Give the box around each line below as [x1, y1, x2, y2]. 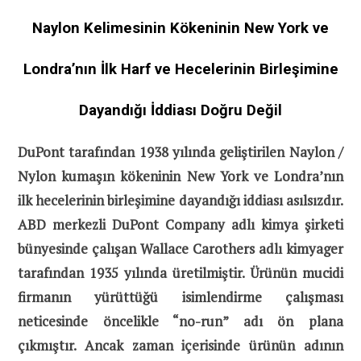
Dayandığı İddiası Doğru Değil [79, 101, 282, 119]
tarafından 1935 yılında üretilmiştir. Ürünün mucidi [18, 263, 343, 282]
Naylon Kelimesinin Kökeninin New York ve [32, 19, 329, 37]
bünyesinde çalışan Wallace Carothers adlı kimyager [18, 239, 343, 258]
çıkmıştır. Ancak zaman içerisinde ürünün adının [18, 335, 343, 355]
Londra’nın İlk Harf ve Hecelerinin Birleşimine [23, 60, 338, 78]
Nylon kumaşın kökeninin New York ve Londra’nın [18, 166, 343, 185]
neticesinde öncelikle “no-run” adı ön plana [18, 311, 343, 330]
